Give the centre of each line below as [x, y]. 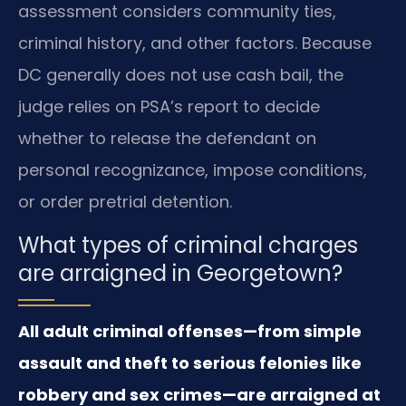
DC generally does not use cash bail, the [181, 75]
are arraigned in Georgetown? [180, 273]
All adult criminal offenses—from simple [190, 331]
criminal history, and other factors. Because [195, 43]
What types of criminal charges [188, 245]
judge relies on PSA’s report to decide [169, 107]
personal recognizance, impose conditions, [193, 170]
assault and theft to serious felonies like [190, 362]
